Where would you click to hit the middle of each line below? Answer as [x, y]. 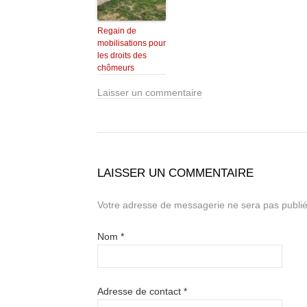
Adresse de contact [140, 292]
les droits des [122, 56]
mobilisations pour [132, 44]
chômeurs [116, 68]
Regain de [117, 31]
